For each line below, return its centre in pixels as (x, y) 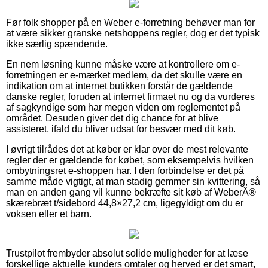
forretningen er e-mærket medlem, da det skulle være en (124, 75)
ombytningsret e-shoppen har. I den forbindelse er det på (125, 170)
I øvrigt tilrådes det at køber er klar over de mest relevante (127, 149)
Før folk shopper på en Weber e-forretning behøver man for (130, 22)
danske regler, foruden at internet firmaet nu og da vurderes (130, 96)
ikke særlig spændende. (57, 44)
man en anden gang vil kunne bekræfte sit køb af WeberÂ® (131, 192)
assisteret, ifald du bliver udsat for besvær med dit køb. (121, 129)
